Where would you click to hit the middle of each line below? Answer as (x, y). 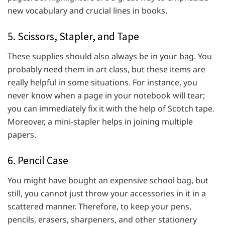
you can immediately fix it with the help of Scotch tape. (111, 109)
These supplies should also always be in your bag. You (110, 57)
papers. (22, 135)
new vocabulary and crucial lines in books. (87, 11)
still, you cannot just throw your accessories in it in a (107, 194)
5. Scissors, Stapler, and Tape (73, 37)
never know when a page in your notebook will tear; (106, 96)
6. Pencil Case (38, 161)
